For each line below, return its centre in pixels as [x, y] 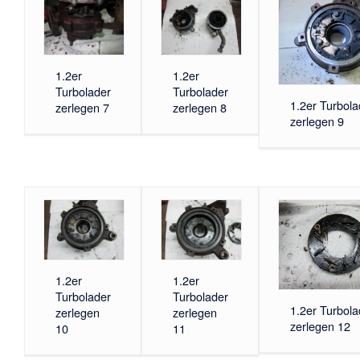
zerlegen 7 [82, 107]
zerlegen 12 [320, 325]
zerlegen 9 [317, 121]
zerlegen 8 [199, 107]
